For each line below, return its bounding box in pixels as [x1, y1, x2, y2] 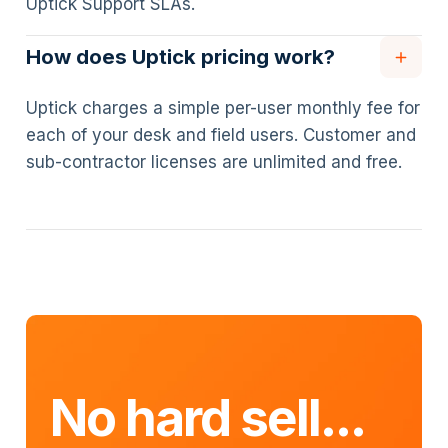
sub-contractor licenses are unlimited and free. [25, 152, 402, 173]
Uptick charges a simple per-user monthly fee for [25, 98, 420, 119]
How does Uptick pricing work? [25, 44, 335, 69]
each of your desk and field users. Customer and [25, 125, 416, 146]
